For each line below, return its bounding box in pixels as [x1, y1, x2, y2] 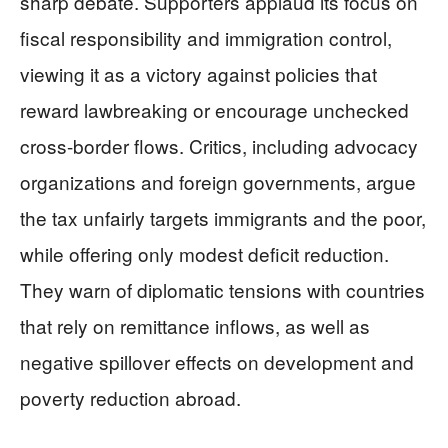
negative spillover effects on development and [20, 348, 414, 376]
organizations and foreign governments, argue [20, 168, 416, 196]
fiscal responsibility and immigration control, [20, 24, 392, 52]
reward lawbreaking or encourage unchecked [20, 96, 409, 124]
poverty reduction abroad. [20, 384, 241, 412]
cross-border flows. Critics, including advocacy [20, 132, 418, 160]
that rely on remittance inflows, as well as [20, 312, 370, 340]
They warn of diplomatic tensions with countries [20, 276, 425, 304]
